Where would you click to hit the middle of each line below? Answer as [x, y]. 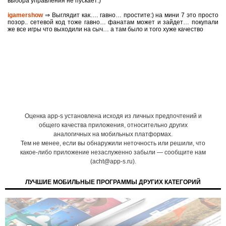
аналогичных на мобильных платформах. [113, 134]
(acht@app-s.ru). [113, 161]
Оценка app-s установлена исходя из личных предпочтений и [113, 116]
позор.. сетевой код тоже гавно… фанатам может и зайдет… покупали [113, 22]
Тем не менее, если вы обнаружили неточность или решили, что [113, 143]
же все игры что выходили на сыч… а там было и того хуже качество [105, 29]
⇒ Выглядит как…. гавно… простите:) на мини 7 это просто [131, 15]
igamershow [25, 15]
